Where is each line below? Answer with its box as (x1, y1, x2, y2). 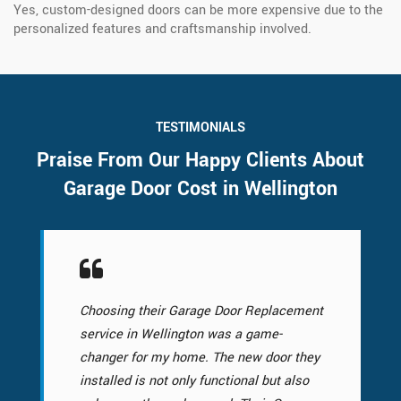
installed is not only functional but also (80, 371, 309, 390)
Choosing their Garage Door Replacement (80, 301, 323, 320)
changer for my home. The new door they (80, 347, 320, 367)
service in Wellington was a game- (80, 324, 282, 344)
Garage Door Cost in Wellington (64, 174, 337, 203)
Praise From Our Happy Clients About (37, 145, 364, 175)
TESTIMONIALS (156, 117, 245, 137)
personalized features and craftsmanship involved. (13, 19, 311, 38)
